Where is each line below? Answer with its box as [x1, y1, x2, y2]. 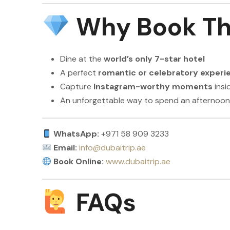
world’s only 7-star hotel [104, 53, 205, 64]
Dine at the [60, 53, 104, 64]
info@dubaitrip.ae [79, 142, 146, 153]
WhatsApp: [53, 128, 100, 139]
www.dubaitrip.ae [106, 156, 171, 167]
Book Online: [53, 156, 104, 167]
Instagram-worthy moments [93, 81, 213, 92]
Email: [53, 142, 78, 153]
